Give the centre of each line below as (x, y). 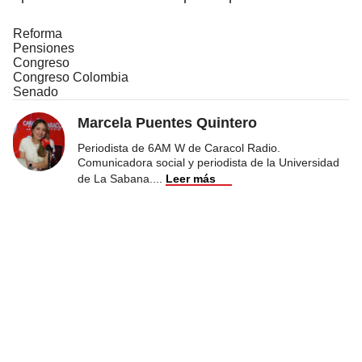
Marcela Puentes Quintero (167, 122)
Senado (36, 91)
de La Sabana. (115, 178)
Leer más (191, 178)
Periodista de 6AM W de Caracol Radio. (179, 147)
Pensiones (44, 48)
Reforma (38, 33)
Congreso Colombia (71, 77)
